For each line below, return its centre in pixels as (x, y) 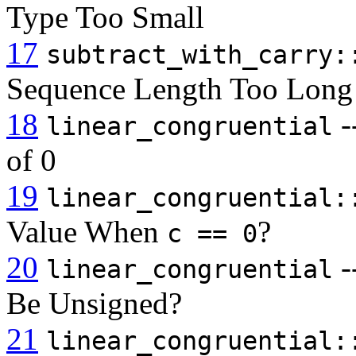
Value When (87, 232)
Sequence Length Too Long (180, 89)
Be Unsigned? (94, 304)
